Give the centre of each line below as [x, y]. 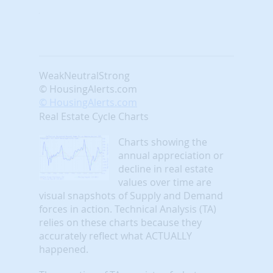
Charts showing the [163, 142]
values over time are [165, 182]
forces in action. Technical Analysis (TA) [128, 209]
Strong [114, 75]
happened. [64, 249]
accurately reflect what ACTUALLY [115, 236]
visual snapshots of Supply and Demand [131, 195]
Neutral [81, 75]
